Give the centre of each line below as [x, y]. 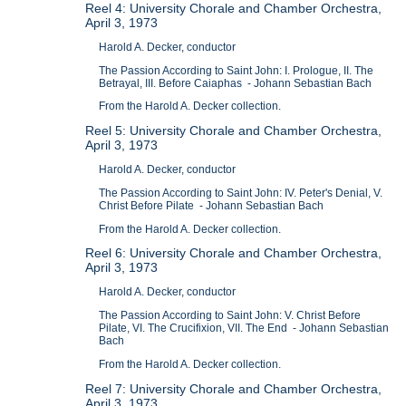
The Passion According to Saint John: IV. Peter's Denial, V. [241, 193]
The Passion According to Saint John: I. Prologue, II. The [237, 70]
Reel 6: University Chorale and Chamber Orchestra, [234, 253]
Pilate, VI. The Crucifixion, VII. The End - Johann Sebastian [244, 329]
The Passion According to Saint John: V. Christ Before [230, 316]
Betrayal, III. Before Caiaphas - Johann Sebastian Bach [236, 83]
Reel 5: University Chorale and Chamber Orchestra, [234, 131]
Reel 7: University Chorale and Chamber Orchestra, [234, 388]
